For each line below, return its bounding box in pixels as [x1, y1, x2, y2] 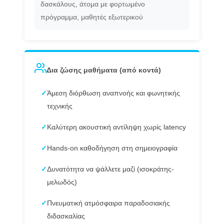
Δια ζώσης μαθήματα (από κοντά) [46, 65, 161, 74]
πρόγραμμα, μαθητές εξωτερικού [40, 13, 143, 21]
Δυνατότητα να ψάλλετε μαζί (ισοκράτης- [47, 165, 174, 173]
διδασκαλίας [47, 212, 85, 220]
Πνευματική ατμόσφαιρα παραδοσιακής [47, 199, 170, 207]
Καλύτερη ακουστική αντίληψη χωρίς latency [47, 123, 186, 131]
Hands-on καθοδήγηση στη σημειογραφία [47, 144, 178, 152]
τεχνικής [47, 102, 73, 110]
